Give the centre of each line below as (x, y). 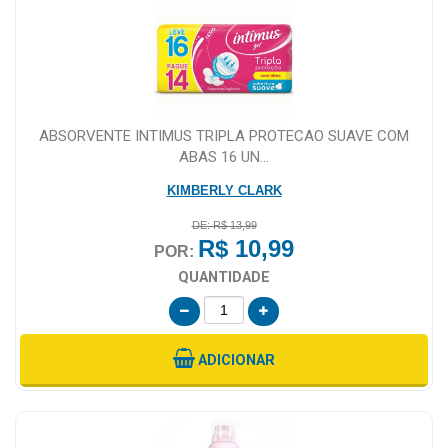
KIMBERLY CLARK (224, 190)
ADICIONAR (236, 360)
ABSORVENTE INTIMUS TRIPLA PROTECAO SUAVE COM (224, 135)
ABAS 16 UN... (224, 156)
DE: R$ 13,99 (224, 224)
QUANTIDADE (224, 277)
